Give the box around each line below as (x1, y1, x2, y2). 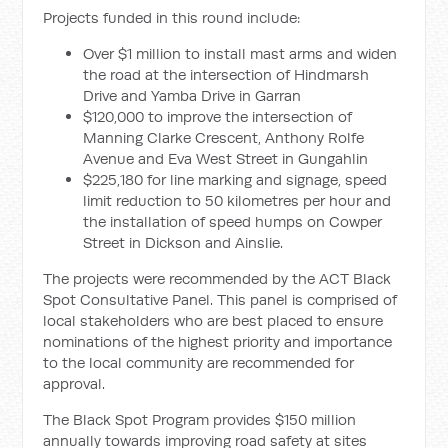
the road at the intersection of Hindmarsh (83, 65, 370, 84)
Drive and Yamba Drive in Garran (83, 86, 302, 105)
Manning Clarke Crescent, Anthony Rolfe (83, 128, 365, 147)
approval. (43, 374, 106, 393)
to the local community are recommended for (43, 353, 355, 372)
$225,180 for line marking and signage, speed (83, 170, 388, 189)
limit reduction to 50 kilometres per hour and (83, 191, 392, 210)
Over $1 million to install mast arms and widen (83, 44, 398, 63)
